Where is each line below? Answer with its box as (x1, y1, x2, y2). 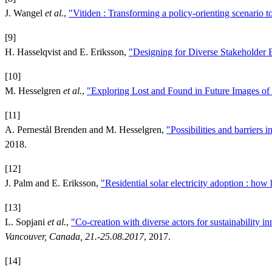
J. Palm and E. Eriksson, (5, 177, 101, 188)
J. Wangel (5, 7, 45, 18)
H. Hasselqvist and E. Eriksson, (5, 46, 129, 57)
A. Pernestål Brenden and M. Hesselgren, (5, 124, 166, 135)
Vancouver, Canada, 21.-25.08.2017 (5, 231, 144, 242)
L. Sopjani (5, 216, 47, 227)
